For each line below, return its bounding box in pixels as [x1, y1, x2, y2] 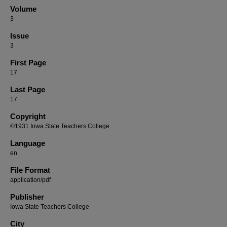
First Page [10, 58, 46, 67]
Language [10, 139, 45, 147]
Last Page [10, 85, 45, 94]
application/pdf [10, 176, 51, 183]
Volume [10, 5, 36, 13]
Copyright [10, 112, 46, 121]
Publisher [10, 193, 44, 201]
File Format [10, 166, 50, 174]
